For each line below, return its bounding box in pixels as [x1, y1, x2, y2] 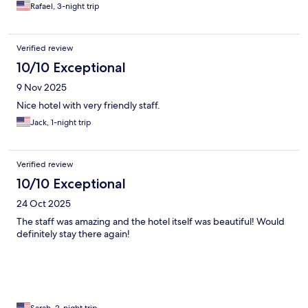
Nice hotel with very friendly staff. [16, 98, 160, 111]
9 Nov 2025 [16, 80, 67, 93]
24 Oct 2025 [16, 197, 71, 210]
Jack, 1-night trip [30, 116, 91, 128]
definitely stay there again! [16, 227, 130, 240]
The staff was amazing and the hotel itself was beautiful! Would [16, 214, 285, 228]
